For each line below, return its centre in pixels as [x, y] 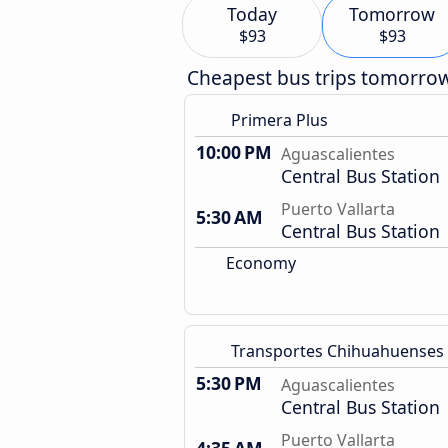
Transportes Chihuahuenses [337, 351]
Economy [259, 263]
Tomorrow [392, 14]
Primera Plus [279, 120]
